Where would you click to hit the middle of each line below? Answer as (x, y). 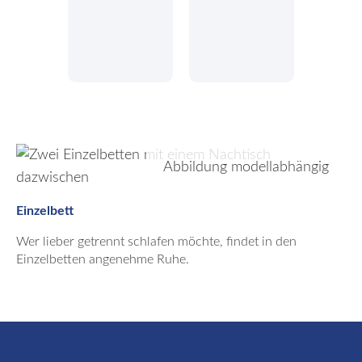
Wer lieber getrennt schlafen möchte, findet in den (156, 242)
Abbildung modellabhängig (246, 167)
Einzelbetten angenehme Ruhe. (103, 259)
